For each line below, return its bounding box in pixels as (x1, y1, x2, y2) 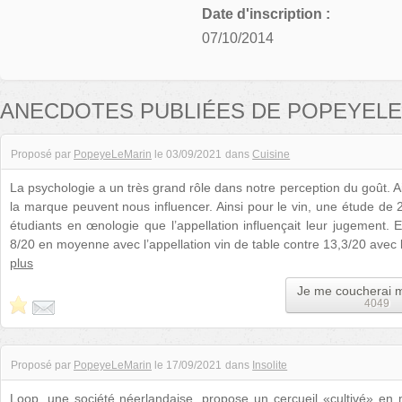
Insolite (252, 359, 288, 372)
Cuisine (252, 148, 291, 161)
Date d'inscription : (202, 6, 330, 22)
